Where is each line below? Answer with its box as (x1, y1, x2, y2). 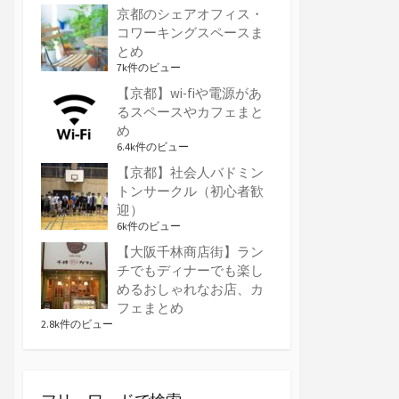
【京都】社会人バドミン (117, 164, 264, 182)
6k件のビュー (117, 219, 181, 233)
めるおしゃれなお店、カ (117, 281, 264, 298)
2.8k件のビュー (41, 317, 113, 331)
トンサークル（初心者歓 (117, 183, 264, 200)
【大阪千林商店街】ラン (117, 243, 264, 261)
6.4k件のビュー (117, 140, 189, 154)
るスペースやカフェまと (117, 103, 264, 121)
